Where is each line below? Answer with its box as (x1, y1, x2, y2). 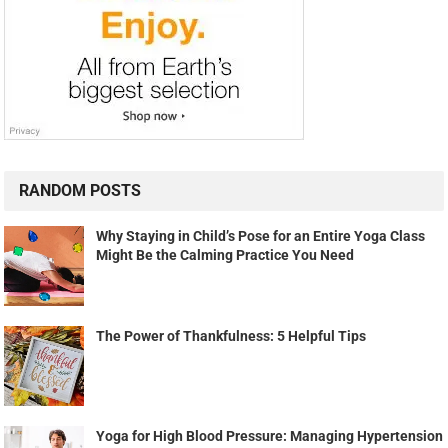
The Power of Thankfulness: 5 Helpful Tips (96, 328, 367, 345)
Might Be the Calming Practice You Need (96, 247, 355, 264)
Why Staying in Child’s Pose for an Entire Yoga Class (96, 228, 426, 245)
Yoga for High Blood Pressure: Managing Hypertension (96, 428, 444, 445)
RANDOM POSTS (19, 181, 142, 201)
